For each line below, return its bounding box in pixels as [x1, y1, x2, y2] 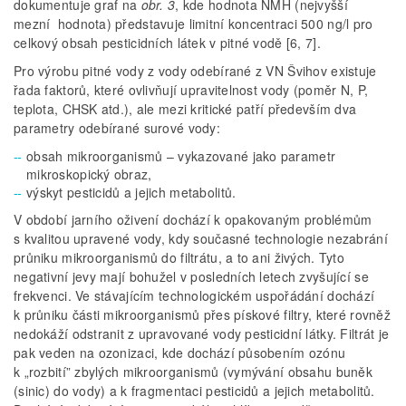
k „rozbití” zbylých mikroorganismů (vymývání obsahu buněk [14, 362, 372, 382]
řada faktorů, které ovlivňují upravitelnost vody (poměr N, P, [14, 81, 369, 100]
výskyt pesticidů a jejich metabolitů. [26, 183, 237, 202]
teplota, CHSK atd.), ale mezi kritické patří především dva [14, 100, 357, 119]
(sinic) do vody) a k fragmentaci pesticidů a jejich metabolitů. [14, 382, 375, 401]
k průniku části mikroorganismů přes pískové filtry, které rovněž [14, 305, 391, 324]
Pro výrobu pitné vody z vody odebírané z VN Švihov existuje [14, 62, 377, 81]
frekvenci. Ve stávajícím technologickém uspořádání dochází [14, 286, 375, 305]
